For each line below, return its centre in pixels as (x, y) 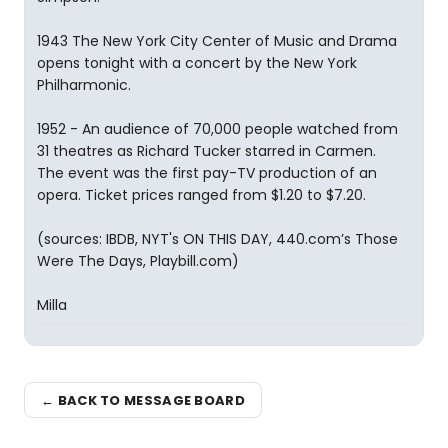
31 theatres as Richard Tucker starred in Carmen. (206, 151)
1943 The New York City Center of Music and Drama (217, 41)
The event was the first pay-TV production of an (207, 173)
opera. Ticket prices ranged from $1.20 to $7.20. (201, 195)
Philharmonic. (84, 85)
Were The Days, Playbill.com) (138, 261)
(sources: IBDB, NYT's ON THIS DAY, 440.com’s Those (217, 239)
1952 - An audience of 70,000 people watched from (217, 129)
